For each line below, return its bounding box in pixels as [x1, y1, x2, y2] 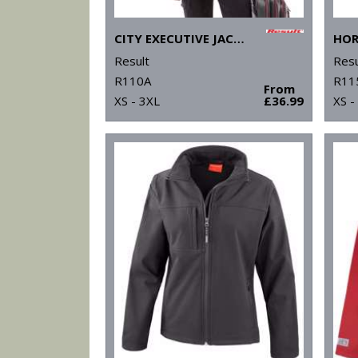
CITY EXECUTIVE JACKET [233, 30, 245, 47]
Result [114, 53, 149, 70]
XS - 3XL [114, 93, 160, 109]
